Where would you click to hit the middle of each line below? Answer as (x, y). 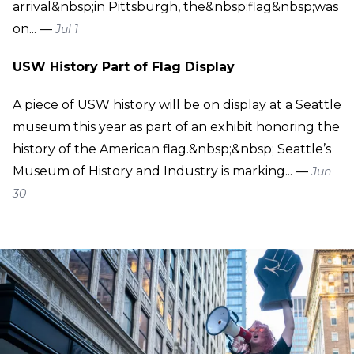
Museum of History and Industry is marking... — (162, 171)
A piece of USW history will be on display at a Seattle (177, 104)
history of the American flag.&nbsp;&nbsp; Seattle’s (172, 149)
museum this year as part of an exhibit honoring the (176, 126)
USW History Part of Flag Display (124, 66)
